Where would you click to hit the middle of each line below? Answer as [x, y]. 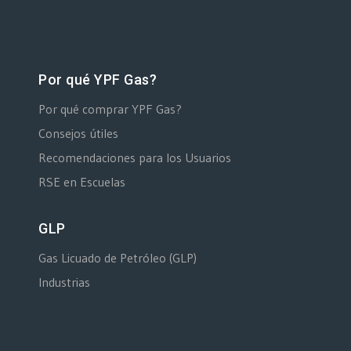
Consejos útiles [78, 133]
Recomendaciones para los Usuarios [135, 157]
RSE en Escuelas [82, 181]
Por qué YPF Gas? [98, 79]
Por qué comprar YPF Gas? [110, 109]
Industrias [64, 282]
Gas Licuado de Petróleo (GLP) [118, 257]
